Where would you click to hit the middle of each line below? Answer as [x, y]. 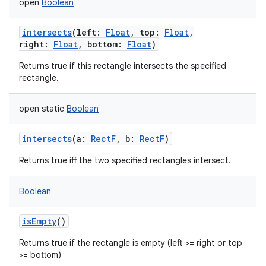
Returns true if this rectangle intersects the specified [123, 66]
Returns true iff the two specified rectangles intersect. [125, 160]
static [53, 109]
